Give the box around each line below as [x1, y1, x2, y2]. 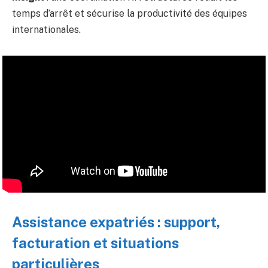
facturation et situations [12, 234, 179, 252]
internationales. [12, 23, 81, 35]
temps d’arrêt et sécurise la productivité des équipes [12, 7, 247, 19]
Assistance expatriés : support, [12, 214, 220, 231]
